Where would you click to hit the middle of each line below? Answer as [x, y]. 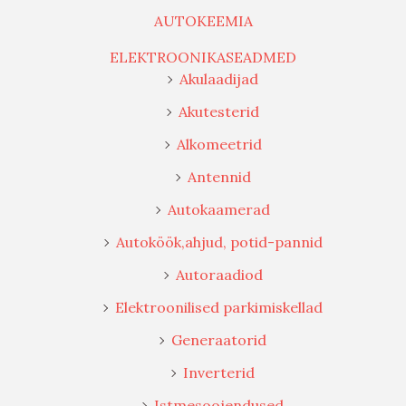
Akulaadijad [219, 78]
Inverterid [219, 372]
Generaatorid [219, 339]
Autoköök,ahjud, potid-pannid [219, 242]
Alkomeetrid [219, 144]
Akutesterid [219, 111]
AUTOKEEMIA [203, 20]
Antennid [219, 176]
